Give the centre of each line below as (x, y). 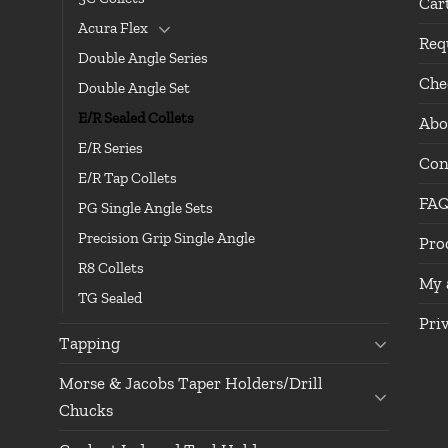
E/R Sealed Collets (136, 117)
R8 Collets (111, 267)
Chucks (86, 409)
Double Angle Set (134, 87)
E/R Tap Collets (127, 177)
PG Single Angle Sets (145, 207)
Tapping (89, 342)
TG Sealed (110, 297)
